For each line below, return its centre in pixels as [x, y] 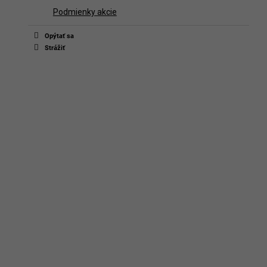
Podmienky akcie [85, 12]
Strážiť [55, 48]
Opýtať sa [59, 36]
